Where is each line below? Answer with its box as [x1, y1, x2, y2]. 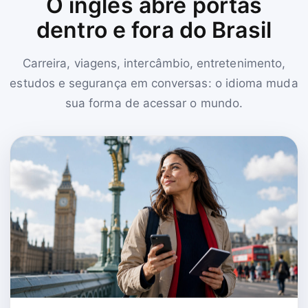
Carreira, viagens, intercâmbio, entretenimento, [22, 56, 286, 70]
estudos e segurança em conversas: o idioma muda [10, 76, 298, 90]
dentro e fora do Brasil [36, 16, 272, 43]
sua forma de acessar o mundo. [65, 96, 243, 110]
